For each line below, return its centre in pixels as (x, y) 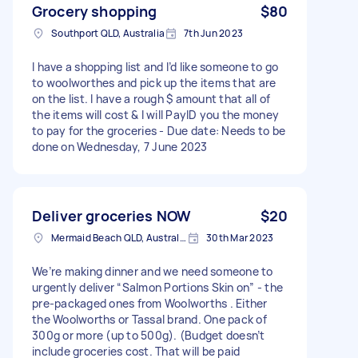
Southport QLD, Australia (108, 33)
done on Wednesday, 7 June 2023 (120, 146)
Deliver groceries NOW (112, 215)
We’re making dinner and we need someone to (153, 271)
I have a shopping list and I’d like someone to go (155, 66)
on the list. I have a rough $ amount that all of (151, 98)
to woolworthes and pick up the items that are (154, 82)
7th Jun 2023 (213, 33)
